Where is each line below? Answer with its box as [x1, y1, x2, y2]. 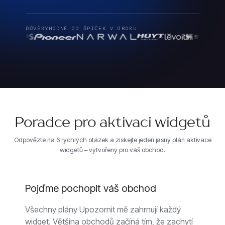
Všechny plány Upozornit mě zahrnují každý [25, 204, 181, 215]
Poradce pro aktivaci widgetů [15, 116, 210, 131]
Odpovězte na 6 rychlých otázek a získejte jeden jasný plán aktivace [14, 136, 211, 144]
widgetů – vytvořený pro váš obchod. [60, 146, 165, 154]
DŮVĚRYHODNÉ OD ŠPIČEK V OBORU [26, 26, 137, 32]
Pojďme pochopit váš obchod [25, 182, 156, 195]
